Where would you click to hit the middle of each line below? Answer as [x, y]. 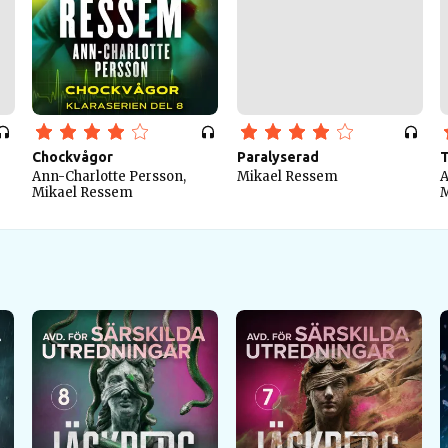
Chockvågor [72, 157]
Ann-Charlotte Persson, [109, 176]
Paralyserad [278, 157]
